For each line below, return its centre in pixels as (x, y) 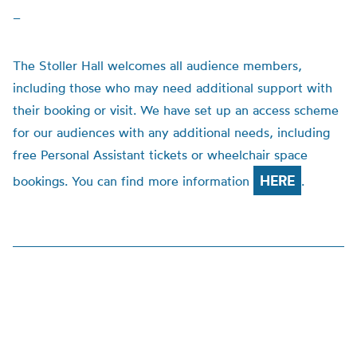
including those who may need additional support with (173, 88)
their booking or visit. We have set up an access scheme (176, 110)
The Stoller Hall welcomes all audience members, (157, 65)
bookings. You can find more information (133, 181)
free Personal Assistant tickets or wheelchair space (160, 155)
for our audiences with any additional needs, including (171, 132)
